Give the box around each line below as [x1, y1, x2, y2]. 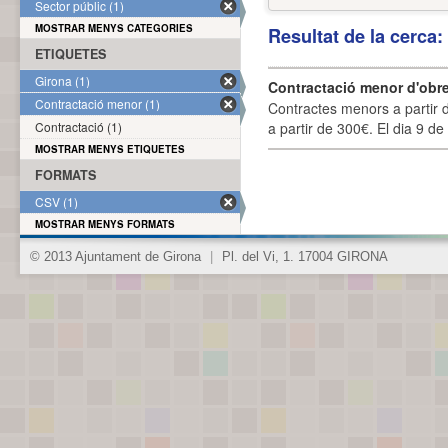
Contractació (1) [35, 118, 122, 135]
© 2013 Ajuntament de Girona [30, 250, 205, 264]
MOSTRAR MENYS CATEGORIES [35, 21, 193, 35]
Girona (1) [35, 72, 90, 89]
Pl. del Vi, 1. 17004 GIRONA [218, 250, 388, 264]
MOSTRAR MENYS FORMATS [35, 217, 175, 231]
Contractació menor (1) [35, 95, 160, 112]
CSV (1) [35, 193, 78, 210]
